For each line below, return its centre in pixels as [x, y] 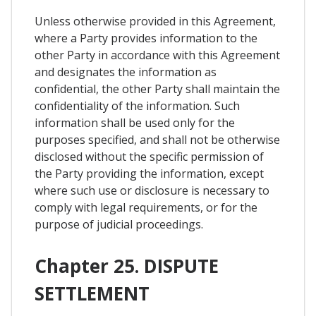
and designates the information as [126, 72]
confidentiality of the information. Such [137, 105]
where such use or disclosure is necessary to [152, 190]
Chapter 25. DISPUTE [127, 266]
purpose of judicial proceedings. [119, 224]
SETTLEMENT [92, 294]
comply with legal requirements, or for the [146, 207]
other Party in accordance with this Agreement [157, 55]
